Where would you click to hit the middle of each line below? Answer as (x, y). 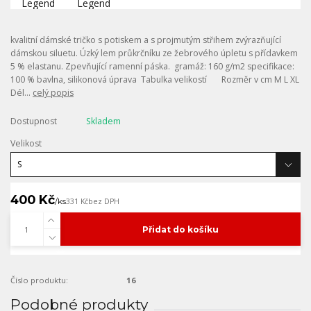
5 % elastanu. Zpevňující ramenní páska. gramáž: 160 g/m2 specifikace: (152, 66)
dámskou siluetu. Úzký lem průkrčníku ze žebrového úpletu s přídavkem (154, 53)
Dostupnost (34, 121)
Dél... (22, 93)
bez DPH (104, 201)
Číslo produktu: (39, 280)
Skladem (103, 121)
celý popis (53, 93)
